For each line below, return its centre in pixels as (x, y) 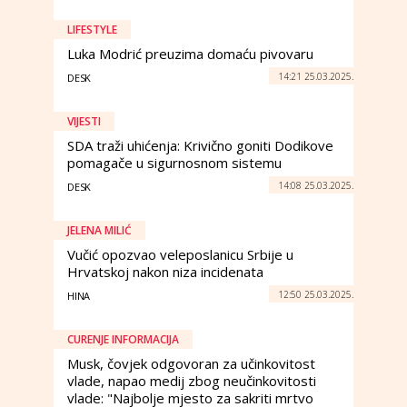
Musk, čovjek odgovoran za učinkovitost (191, 363)
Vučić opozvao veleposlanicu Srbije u (180, 254)
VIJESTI (84, 121)
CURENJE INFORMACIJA (123, 339)
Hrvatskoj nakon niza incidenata (165, 272)
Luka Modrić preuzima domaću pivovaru (190, 54)
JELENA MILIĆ (99, 230)
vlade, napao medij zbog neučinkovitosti (192, 381)
